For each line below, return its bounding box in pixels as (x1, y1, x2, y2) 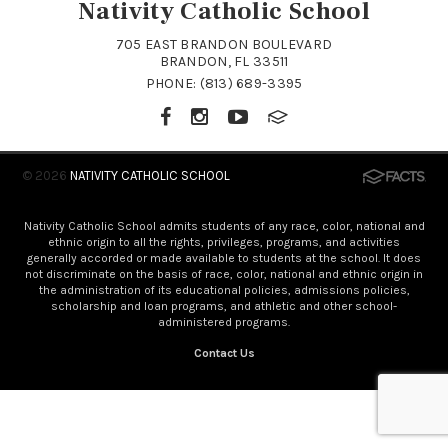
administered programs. (158, 314, 290, 329)
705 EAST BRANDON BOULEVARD (115, 35, 333, 53)
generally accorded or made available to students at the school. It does (27, 250, 421, 265)
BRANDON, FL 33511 (159, 52, 289, 70)
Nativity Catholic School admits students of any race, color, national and (23, 218, 425, 233)
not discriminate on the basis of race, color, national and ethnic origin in (25, 266, 423, 281)
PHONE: (145, 74, 200, 92)
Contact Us (193, 345, 255, 360)
